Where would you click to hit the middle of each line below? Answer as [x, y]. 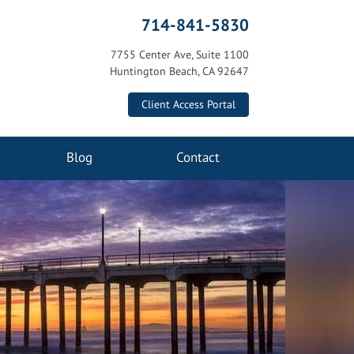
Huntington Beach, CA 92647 [179, 71]
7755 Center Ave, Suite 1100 [180, 55]
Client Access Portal [188, 104]
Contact [198, 157]
